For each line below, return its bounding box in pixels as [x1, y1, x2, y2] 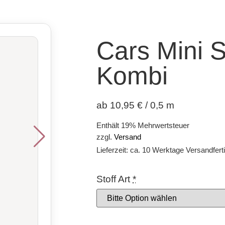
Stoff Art [96, 174, 130, 185]
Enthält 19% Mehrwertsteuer [96, 121, 189, 130]
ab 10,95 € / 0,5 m [96, 100, 174, 111]
